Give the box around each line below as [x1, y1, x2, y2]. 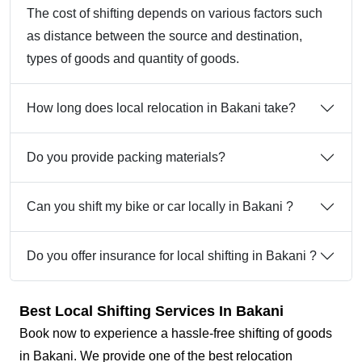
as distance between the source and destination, [27, 29, 302, 44]
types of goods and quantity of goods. [27, 52, 239, 66]
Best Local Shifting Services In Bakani [19, 303, 284, 320]
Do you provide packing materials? [27, 150, 225, 165]
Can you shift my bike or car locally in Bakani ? [27, 200, 293, 214]
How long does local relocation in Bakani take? [27, 101, 296, 116]
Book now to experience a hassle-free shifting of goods [19, 326, 332, 341]
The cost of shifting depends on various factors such [27, 6, 322, 21]
